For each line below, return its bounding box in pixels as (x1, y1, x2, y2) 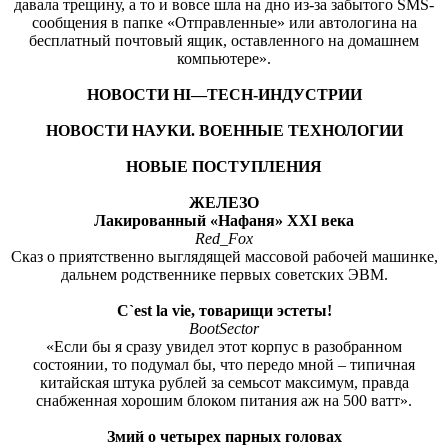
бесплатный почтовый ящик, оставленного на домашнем (29, 31, 419, 49)
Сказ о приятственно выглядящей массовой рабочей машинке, (10, 247, 438, 265)
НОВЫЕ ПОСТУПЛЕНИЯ (126, 157, 322, 175)
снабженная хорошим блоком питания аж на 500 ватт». (36, 391, 412, 409)
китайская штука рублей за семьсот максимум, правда (39, 373, 409, 391)
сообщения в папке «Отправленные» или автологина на (31, 13, 417, 31)
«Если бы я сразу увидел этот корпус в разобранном (46, 337, 402, 355)
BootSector (189, 319, 259, 337)
